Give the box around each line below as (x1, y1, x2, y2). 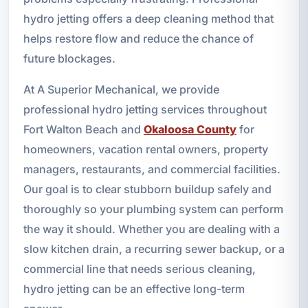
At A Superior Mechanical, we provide (23, 82, 219, 96)
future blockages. (23, 51, 115, 65)
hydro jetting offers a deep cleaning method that (23, 11, 274, 25)
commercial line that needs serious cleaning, (23, 261, 256, 276)
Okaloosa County (143, 122, 236, 136)
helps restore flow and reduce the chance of (23, 31, 254, 45)
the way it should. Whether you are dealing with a (23, 221, 280, 236)
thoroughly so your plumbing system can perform (23, 201, 283, 216)
